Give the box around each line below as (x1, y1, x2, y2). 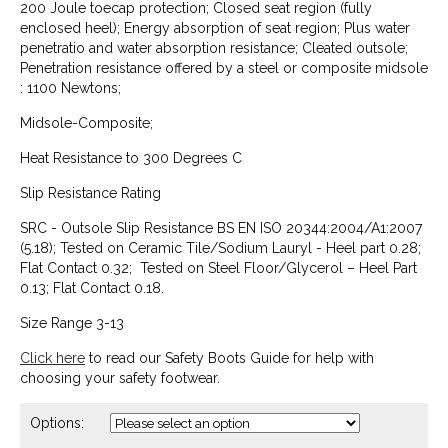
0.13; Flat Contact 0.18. (20, 280, 164, 296)
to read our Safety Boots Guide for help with (85, 350, 374, 366)
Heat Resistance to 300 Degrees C (20, 150, 242, 166)
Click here (20, 350, 85, 366)
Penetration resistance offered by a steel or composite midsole (20, 60, 428, 76)
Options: (30, 415, 88, 431)
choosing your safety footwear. (20, 370, 220, 386)
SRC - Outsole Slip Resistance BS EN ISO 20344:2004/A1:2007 (20, 220, 422, 236)
